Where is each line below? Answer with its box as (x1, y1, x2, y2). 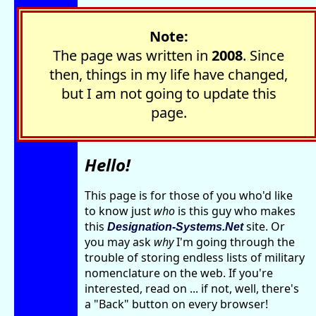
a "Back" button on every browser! (85, 296, 268, 312)
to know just (85, 203, 154, 219)
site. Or (243, 219, 285, 234)
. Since (243, 46, 284, 65)
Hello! (85, 153, 130, 176)
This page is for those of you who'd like (85, 188, 293, 203)
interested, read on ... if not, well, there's (85, 281, 299, 296)
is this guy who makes (175, 203, 296, 219)
